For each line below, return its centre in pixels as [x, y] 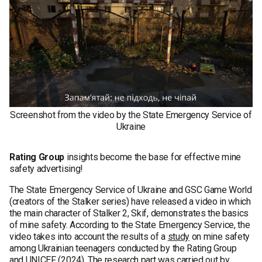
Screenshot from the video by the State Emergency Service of [131, 115]
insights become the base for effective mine [153, 157]
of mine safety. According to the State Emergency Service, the [130, 225]
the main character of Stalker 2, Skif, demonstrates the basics [129, 213]
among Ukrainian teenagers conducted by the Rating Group [123, 249]
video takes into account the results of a [89, 237]
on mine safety [220, 237]
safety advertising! [46, 169]
